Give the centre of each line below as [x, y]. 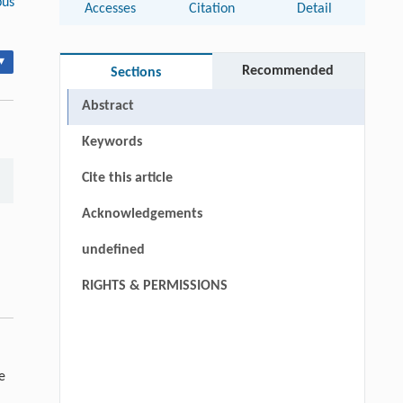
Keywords [112, 142]
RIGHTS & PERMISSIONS [154, 286]
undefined [113, 250]
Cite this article [127, 178]
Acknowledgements [142, 214]
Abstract [107, 106]
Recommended [288, 71]
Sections [136, 72]
